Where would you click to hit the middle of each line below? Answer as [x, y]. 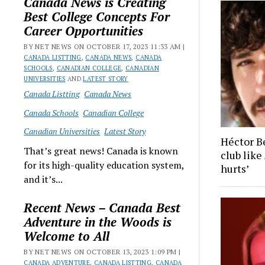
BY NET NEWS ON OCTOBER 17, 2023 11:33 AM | [104, 46]
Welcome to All [67, 236]
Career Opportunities [84, 31]
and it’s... [43, 179]
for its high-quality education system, [104, 165]
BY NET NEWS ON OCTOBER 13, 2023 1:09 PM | [102, 251]
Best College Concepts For [97, 17]
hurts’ [235, 169]
